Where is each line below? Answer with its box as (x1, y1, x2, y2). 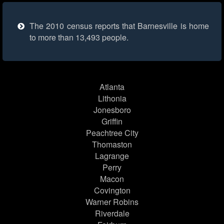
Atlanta (99, 81, 124, 93)
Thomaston (92, 138, 132, 150)
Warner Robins (85, 196, 138, 208)
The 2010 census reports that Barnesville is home (29, 20, 209, 32)
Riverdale (94, 207, 129, 219)
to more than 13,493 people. (29, 31, 128, 43)
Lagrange (95, 150, 129, 162)
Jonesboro (93, 104, 131, 116)
